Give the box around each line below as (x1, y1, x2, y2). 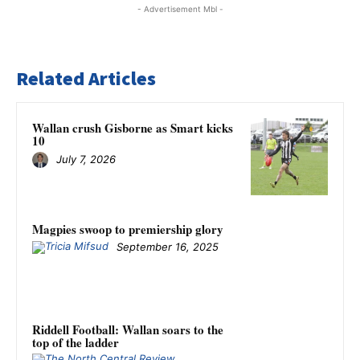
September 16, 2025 (117, 239, 219, 253)
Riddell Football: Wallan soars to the (32, 321, 223, 339)
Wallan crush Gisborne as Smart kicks (32, 118, 233, 137)
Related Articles (16, 65, 156, 91)
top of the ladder (32, 333, 119, 352)
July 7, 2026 (56, 153, 116, 166)
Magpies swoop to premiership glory (32, 219, 223, 238)
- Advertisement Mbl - (137, 3, 223, 14)
